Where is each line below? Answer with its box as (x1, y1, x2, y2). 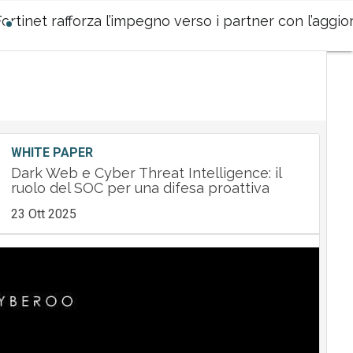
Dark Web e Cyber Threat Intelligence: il (10, 165, 281, 181)
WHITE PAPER (10, 145, 93, 160)
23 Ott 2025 (10, 206, 76, 221)
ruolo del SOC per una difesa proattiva (10, 180, 269, 196)
